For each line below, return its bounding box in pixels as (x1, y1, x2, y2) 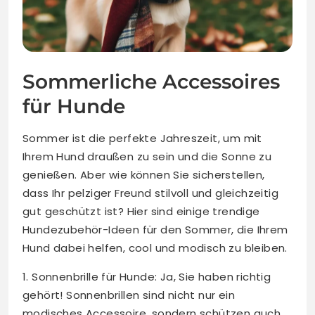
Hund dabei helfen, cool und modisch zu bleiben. (22, 240, 288, 256)
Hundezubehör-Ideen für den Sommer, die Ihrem (22, 222, 288, 238)
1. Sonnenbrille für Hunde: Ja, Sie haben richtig (22, 269, 271, 285)
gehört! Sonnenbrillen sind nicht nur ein (22, 288, 235, 303)
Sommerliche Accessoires (22, 70, 280, 94)
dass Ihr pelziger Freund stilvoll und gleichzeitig (22, 186, 278, 201)
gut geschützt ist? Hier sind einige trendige (22, 204, 260, 219)
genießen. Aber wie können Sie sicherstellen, (22, 167, 265, 183)
